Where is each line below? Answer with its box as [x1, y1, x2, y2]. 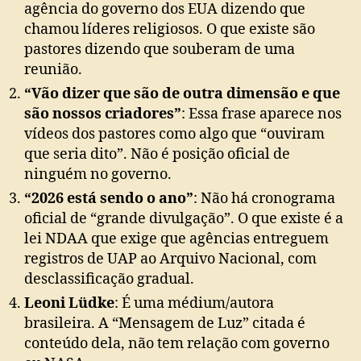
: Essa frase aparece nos [181, 105, 342, 124]
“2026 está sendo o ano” [24, 189, 193, 209]
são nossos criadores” [24, 105, 181, 124]
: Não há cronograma [193, 189, 335, 209]
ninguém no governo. [24, 165, 172, 185]
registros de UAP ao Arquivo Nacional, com [24, 250, 317, 269]
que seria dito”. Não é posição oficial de [24, 145, 290, 164]
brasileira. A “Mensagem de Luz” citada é [24, 314, 305, 334]
